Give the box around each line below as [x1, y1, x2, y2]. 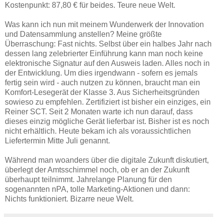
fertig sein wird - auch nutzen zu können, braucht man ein [5, 78, 200, 87]
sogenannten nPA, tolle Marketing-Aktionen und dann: [5, 185, 190, 194]
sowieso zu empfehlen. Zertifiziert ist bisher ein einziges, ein [5, 98, 211, 107]
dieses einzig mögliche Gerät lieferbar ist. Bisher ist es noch [5, 117, 209, 126]
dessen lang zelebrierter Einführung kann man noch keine [5, 49, 203, 58]
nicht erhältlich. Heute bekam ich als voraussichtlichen [5, 127, 191, 136]
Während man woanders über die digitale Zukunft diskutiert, [5, 156, 209, 165]
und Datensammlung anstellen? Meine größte [5, 30, 162, 39]
